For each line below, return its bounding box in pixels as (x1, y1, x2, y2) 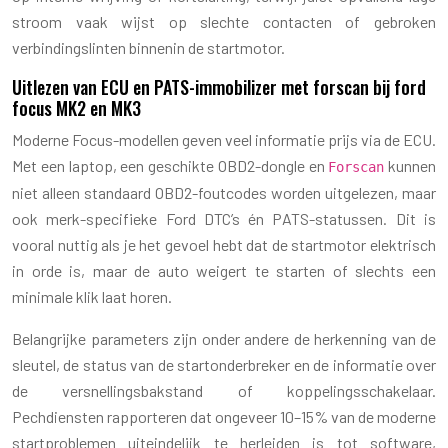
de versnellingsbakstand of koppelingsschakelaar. (12, 380, 436, 400)
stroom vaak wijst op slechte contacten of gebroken (12, 11, 436, 31)
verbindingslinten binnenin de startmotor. (12, 37, 285, 57)
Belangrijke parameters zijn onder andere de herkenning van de (12, 328, 436, 348)
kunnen (384, 155, 436, 175)
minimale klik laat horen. (12, 286, 172, 306)
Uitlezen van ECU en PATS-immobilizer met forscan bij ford (12, 73, 426, 100)
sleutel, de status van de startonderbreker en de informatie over (12, 354, 436, 374)
